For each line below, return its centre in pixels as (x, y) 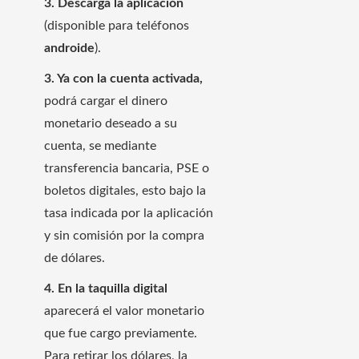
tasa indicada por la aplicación (129, 213)
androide (69, 48)
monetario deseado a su (111, 123)
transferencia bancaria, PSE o (127, 168)
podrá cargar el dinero (106, 101)
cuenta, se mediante (100, 145)
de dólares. (75, 258)
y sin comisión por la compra (124, 235)
